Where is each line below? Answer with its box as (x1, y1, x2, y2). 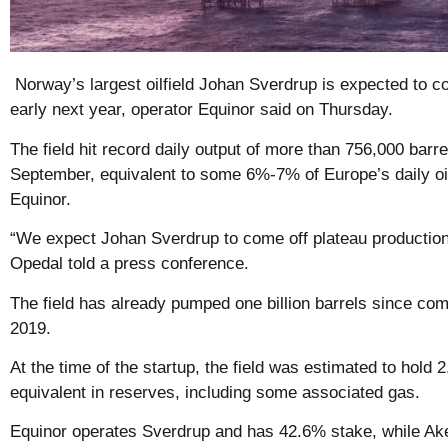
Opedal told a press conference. (10, 254, 249, 274)
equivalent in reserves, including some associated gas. (10, 383, 420, 403)
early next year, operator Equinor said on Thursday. (10, 100, 393, 120)
